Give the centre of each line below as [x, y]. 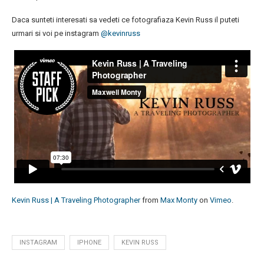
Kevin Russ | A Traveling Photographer [76, 200]
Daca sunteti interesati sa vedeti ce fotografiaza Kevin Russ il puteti [126, 20]
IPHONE [89, 242]
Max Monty [179, 200]
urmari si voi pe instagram [56, 34]
